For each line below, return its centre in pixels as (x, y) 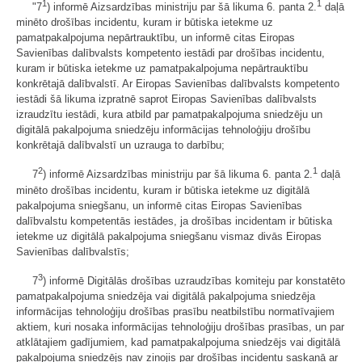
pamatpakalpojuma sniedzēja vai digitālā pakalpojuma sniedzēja (166, 296)
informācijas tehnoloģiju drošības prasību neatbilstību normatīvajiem (175, 311)
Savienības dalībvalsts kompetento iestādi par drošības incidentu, (170, 53)
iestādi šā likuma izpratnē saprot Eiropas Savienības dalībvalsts (166, 99)
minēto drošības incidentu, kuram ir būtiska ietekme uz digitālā (163, 190)
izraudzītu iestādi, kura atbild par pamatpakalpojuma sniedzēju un (169, 115)
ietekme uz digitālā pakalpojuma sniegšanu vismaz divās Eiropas (169, 236)
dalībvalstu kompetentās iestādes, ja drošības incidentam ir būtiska (174, 221)
